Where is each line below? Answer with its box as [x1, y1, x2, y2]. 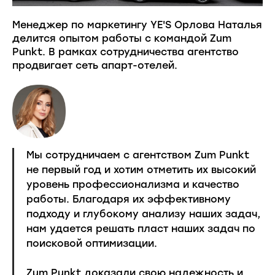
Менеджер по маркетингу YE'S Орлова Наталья [12, 18, 262, 31]
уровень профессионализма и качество [26, 178, 239, 190]
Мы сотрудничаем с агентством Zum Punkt [26, 149, 249, 161]
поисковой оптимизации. [26, 237, 157, 249]
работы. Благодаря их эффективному [26, 193, 231, 205]
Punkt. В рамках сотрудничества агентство [12, 45, 239, 58]
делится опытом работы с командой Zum [12, 32, 231, 44]
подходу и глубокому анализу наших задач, [26, 207, 260, 220]
